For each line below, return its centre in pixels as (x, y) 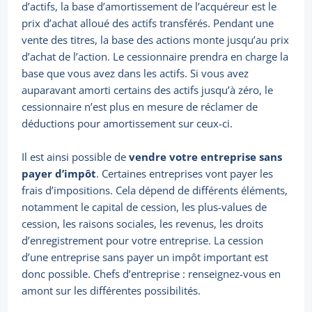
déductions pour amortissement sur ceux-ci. (127, 124)
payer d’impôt (59, 174)
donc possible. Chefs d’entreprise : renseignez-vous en (151, 274)
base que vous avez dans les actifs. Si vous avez (135, 73)
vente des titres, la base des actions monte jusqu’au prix (156, 40)
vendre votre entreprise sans (206, 157)
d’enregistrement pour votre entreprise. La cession (143, 241)
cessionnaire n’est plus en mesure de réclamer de (140, 107)
